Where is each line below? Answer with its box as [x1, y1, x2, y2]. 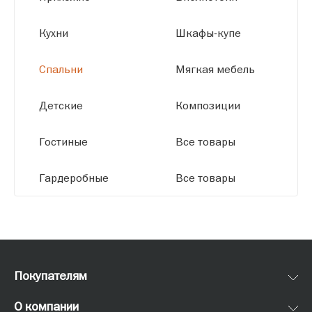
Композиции [175, 97, 240, 112]
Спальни [39, 61, 83, 76]
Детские [39, 97, 83, 112]
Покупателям [14, 267, 87, 283]
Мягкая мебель [175, 61, 255, 76]
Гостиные [39, 134, 88, 148]
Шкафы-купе [175, 25, 241, 40]
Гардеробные [39, 170, 109, 185]
